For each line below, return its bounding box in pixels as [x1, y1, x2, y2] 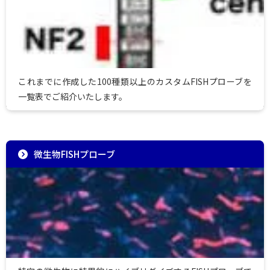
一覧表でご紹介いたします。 [18, 90, 127, 102]
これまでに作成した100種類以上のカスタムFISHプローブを [18, 75, 252, 87]
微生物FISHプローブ [34, 147, 115, 160]
